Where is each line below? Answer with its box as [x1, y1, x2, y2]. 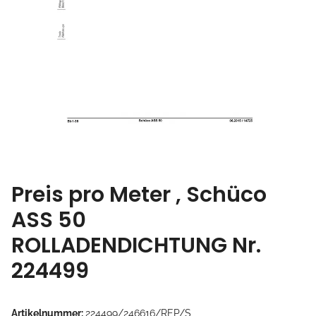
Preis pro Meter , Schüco [11, 179, 267, 209]
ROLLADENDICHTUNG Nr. [11, 230, 261, 260]
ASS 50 [11, 205, 86, 235]
